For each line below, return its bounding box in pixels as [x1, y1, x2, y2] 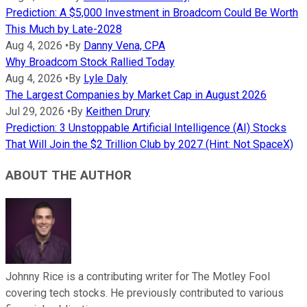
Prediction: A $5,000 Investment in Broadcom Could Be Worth [5, 6, 298, 20]
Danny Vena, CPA [84, 39, 165, 53]
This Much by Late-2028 [5, 23, 122, 36]
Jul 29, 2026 [5, 105, 64, 119]
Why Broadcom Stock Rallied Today [5, 56, 175, 69]
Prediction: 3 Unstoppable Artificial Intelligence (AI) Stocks [5, 121, 286, 135]
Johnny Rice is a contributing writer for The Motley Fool [5, 269, 270, 283]
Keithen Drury [86, 105, 150, 119]
